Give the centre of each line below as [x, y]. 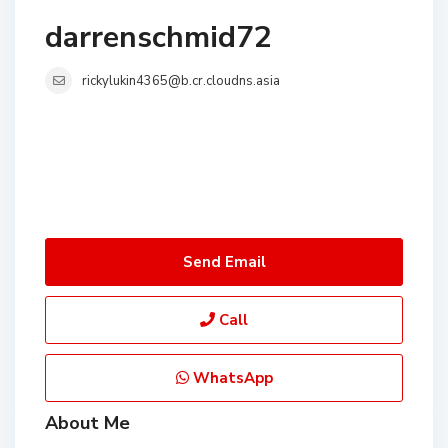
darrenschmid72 [159, 38]
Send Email [224, 262]
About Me [88, 423]
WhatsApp [230, 378]
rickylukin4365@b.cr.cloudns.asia [181, 81]
